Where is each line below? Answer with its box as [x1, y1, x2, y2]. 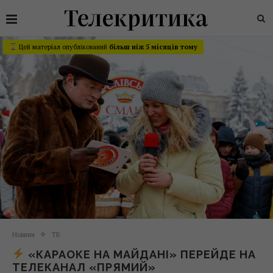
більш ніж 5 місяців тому [108, 43, 197, 51]
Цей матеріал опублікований [16, 43, 109, 51]
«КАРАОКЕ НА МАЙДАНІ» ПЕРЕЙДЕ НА [24, 247, 256, 261]
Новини [12, 230, 35, 239]
